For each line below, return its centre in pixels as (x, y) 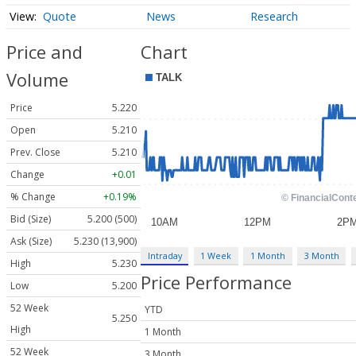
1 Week (216, 255)
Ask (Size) (31, 242)
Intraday (164, 255)
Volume (37, 80)
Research (274, 17)
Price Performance (216, 282)
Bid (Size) (31, 219)
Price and (44, 52)
